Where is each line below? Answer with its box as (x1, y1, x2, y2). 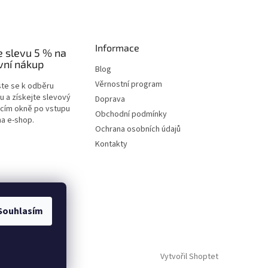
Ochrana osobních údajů (95, 123, 181, 135)
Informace (95, 42, 140, 53)
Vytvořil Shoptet (160, 250, 218, 263)
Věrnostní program (95, 78, 163, 90)
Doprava (95, 93, 126, 105)
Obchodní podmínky (95, 108, 167, 120)
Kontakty (95, 138, 128, 150)
